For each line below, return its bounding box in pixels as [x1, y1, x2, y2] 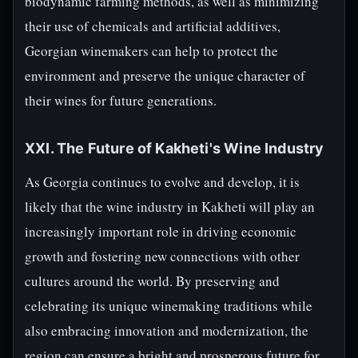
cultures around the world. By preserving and [25, 272, 280, 290]
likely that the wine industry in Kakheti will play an [25, 197, 315, 216]
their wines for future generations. [25, 91, 217, 109]
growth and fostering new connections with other [25, 247, 300, 265]
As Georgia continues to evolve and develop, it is [25, 173, 300, 191]
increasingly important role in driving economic [25, 222, 296, 241]
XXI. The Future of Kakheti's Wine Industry [25, 140, 324, 157]
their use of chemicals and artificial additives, [25, 17, 280, 35]
